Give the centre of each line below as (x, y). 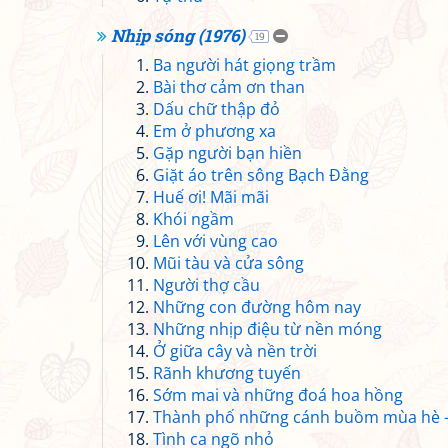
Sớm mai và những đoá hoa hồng (278, 395)
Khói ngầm (193, 219)
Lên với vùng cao (215, 241)
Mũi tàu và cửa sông (228, 263)
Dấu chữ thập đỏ (216, 109)
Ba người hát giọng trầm (244, 65)
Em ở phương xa (214, 131)
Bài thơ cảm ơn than (229, 87)
